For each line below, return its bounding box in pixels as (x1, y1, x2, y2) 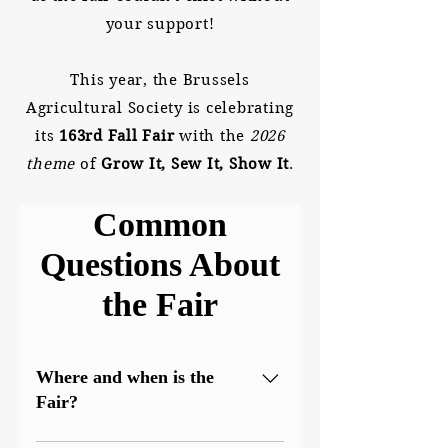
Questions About (40, 246, 280, 283)
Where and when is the (36, 367, 214, 387)
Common (93, 206, 227, 243)
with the (174, 127, 250, 145)
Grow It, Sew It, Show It (101, 155, 289, 173)
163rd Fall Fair (59, 127, 175, 145)
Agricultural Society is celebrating (25, 99, 295, 117)
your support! (105, 15, 215, 33)
